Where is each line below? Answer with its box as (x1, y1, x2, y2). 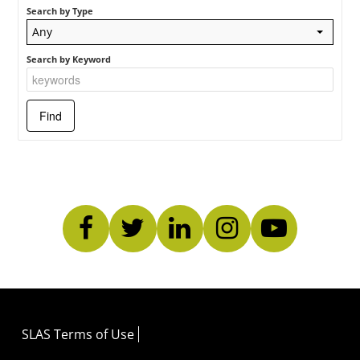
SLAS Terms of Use (22, 325, 135, 344)
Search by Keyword (27, 52, 112, 65)
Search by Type (27, 4, 94, 17)
